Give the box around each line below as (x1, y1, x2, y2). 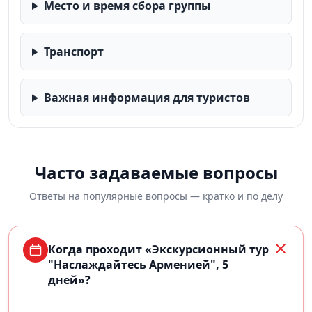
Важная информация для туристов (43, 90, 250, 105)
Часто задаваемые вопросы (34, 161, 278, 184)
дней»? (48, 272, 91, 288)
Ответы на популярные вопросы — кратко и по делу (29, 189, 283, 203)
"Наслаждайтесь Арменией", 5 (48, 257, 228, 272)
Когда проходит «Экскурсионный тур (48, 242, 269, 257)
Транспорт (43, 44, 104, 59)
